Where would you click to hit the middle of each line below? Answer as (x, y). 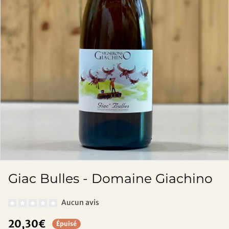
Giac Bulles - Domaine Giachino (110, 178)
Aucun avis (80, 203)
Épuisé (66, 224)
